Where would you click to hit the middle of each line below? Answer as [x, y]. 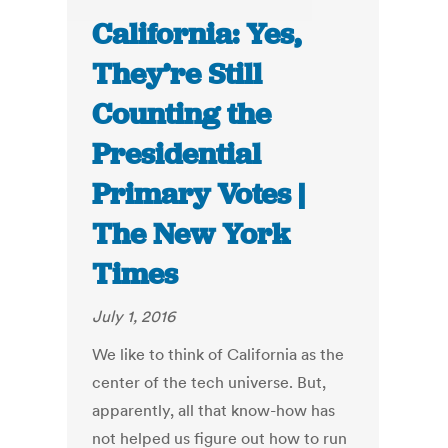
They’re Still [177, 74]
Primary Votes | [199, 194]
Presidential [177, 154]
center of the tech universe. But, [209, 382]
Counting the [182, 114]
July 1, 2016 [134, 316]
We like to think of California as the [218, 354]
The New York [191, 234]
